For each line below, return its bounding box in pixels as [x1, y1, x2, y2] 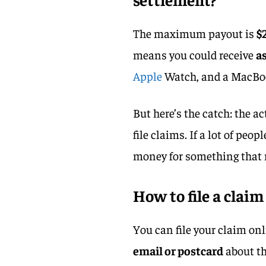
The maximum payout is [133, 25, 257, 40]
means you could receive [133, 46, 256, 62]
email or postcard [133, 242, 224, 258]
